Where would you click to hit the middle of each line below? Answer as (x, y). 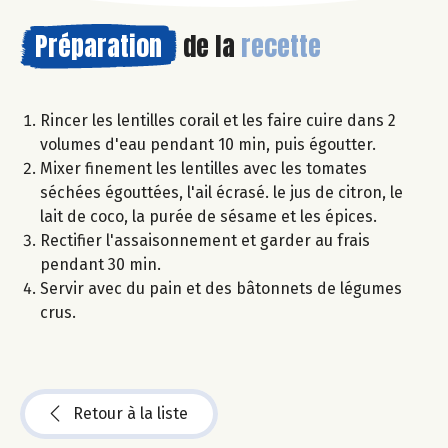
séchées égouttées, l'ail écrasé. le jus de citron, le (221, 193)
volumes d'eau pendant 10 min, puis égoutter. (208, 145)
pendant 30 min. (100, 265)
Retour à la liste (130, 414)
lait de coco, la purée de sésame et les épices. (208, 217)
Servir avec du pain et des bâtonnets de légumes (221, 289)
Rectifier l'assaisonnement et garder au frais (205, 241)
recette (281, 46)
